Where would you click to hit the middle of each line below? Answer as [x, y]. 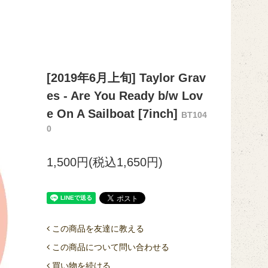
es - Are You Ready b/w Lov [124, 96]
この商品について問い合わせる [110, 247]
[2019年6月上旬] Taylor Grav [126, 78]
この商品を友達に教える [98, 229]
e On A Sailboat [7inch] [114, 114]
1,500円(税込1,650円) [104, 162]
